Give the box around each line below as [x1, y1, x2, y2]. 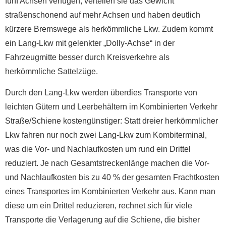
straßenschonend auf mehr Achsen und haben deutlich [5, 10, 200, 19]
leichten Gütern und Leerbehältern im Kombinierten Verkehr [5, 102, 217, 111]
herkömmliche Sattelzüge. [5, 67, 98, 76]
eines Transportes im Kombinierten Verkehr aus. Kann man [5, 187, 215, 196]
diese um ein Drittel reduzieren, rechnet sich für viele [5, 201, 192, 210]
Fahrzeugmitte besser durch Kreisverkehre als [5, 52, 169, 62]
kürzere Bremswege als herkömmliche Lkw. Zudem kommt [5, 24, 213, 33]
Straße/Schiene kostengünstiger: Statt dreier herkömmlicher [5, 117, 218, 126]
